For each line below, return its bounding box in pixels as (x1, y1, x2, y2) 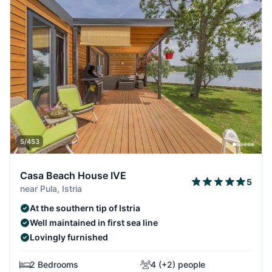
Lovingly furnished (30, 231, 108, 242)
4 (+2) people (151, 259, 205, 270)
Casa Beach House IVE (20, 169, 126, 182)
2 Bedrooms (30, 259, 78, 270)
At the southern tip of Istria (30, 202, 140, 213)
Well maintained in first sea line (30, 217, 158, 228)
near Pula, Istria (20, 183, 82, 194)
